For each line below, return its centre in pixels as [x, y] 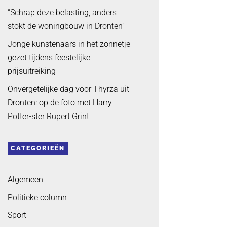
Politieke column [37, 198]
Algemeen [25, 180]
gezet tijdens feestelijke [49, 57]
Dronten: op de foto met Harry [60, 102]
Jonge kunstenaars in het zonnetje [69, 44]
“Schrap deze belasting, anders [62, 12]
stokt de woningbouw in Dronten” [66, 26]
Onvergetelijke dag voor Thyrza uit [68, 89]
